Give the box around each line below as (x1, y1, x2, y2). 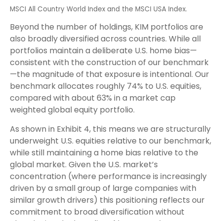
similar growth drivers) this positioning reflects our (10, 194, 205, 206)
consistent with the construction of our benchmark (10, 57, 209, 69)
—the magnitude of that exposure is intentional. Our (10, 69, 209, 80)
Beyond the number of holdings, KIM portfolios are (10, 21, 203, 33)
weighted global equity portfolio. (10, 104, 135, 116)
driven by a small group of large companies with (10, 183, 196, 194)
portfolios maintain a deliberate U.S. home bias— (10, 45, 197, 57)
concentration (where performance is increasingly (10, 171, 207, 183)
